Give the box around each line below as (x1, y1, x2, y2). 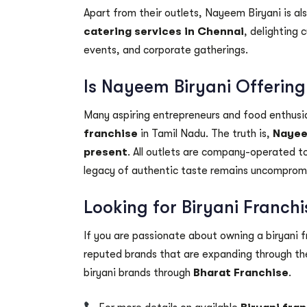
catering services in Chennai (84, 25, 244, 38)
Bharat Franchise (193, 267, 288, 280)
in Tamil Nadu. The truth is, (138, 127, 273, 140)
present (84, 146, 127, 159)
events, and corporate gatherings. (84, 44, 248, 57)
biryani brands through (84, 267, 193, 280)
